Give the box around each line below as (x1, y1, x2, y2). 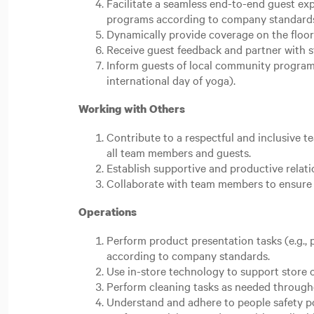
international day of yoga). (107, 72, 238, 88)
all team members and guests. (107, 144, 254, 160)
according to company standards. (107, 247, 275, 263)
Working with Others (78, 101, 188, 116)
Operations (78, 204, 142, 219)
